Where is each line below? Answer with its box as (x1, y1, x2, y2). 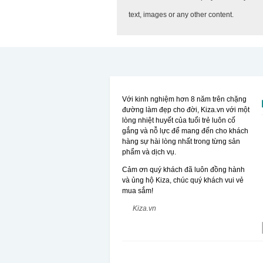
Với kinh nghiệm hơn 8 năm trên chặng (122, 95, 247, 103)
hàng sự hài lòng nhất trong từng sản (122, 137, 241, 146)
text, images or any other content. (129, 10, 234, 19)
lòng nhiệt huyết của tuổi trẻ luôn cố (122, 116, 236, 124)
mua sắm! (122, 186, 154, 195)
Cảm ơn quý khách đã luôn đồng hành (122, 165, 245, 174)
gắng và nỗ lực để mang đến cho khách (122, 126, 249, 135)
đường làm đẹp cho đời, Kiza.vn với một (122, 105, 250, 114)
